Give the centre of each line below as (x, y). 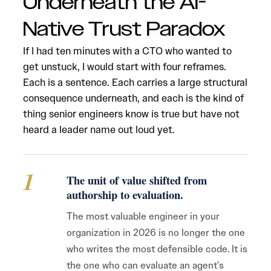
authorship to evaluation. (125, 194)
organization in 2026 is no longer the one (156, 233)
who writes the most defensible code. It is (157, 249)
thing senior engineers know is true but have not (131, 114)
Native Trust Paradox (124, 30)
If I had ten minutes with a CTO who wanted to (127, 51)
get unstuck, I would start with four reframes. (125, 67)
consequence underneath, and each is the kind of (133, 98)
